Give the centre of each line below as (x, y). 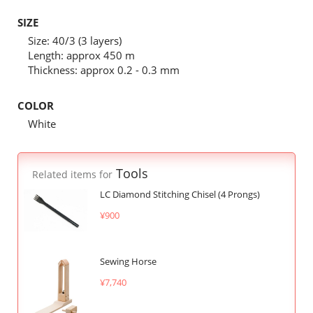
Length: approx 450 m (81, 55)
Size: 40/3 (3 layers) (75, 41)
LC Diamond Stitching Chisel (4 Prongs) (180, 194)
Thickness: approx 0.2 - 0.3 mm (104, 70)
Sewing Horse (128, 262)
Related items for (72, 175)
